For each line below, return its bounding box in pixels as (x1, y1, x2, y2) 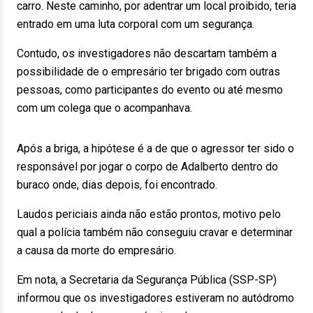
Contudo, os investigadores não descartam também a (17, 47, 277, 60)
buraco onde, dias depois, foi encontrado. (17, 178, 217, 191)
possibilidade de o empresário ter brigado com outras (17, 65, 280, 78)
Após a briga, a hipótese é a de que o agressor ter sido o (17, 142, 294, 155)
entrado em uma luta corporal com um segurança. (17, 17, 254, 31)
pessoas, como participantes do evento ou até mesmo (17, 83, 283, 96)
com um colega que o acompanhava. (17, 101, 192, 115)
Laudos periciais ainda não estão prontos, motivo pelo (17, 208, 281, 221)
